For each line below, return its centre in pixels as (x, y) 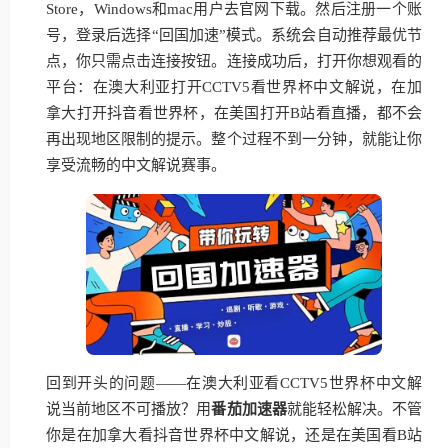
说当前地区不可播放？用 (129, 409)
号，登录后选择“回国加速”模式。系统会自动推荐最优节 (234, 35)
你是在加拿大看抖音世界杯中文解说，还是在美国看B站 (234, 435)
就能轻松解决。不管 (354, 409)
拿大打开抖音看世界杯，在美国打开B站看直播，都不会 (234, 113)
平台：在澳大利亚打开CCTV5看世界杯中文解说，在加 (234, 87)
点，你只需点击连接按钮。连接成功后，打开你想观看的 (234, 61)
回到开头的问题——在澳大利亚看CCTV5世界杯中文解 (234, 383)
